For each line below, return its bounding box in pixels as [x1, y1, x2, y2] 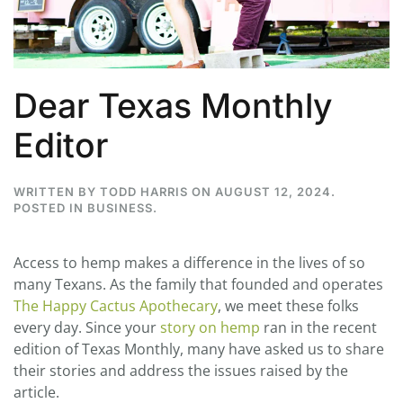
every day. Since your [13, 317, 160, 337]
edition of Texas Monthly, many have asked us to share [13, 338, 384, 359]
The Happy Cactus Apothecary [13, 295, 218, 316]
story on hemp [160, 317, 260, 337]
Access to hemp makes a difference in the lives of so [13, 252, 365, 273]
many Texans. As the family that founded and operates [13, 273, 383, 294]
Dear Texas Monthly [13, 85, 333, 126]
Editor [13, 124, 108, 166]
